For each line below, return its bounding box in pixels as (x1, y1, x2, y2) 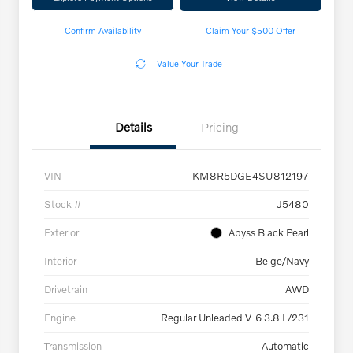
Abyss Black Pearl (229, 226, 309, 240)
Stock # (44, 198, 81, 211)
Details (114, 120, 152, 135)
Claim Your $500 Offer (205, 24, 295, 36)
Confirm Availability (64, 24, 141, 36)
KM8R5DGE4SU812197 (192, 169, 309, 183)
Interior (44, 255, 76, 268)
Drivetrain (44, 283, 87, 296)
